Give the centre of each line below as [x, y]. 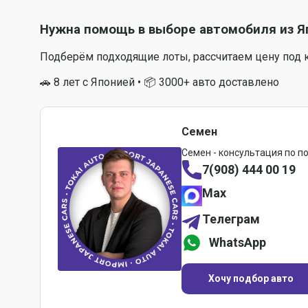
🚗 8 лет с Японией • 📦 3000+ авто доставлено [159, 82]
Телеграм [231, 219]
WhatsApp [238, 243]
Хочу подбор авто [251, 278]
